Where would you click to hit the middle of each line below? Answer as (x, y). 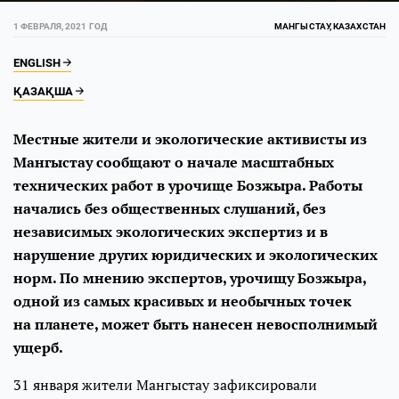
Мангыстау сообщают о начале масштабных (174, 162)
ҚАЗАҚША (45, 91)
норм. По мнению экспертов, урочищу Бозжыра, (190, 278)
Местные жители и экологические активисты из (190, 139)
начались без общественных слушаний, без (170, 208)
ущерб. (38, 347)
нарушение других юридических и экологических (195, 255)
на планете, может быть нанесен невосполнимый (195, 324)
